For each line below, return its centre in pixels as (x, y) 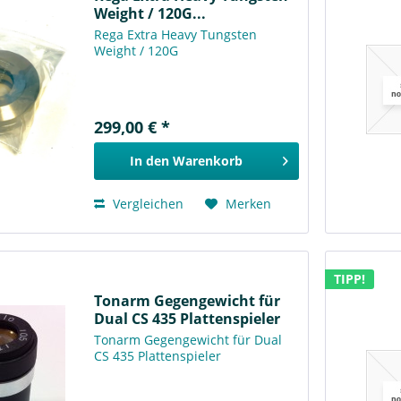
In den (149, 161)
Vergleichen (147, 204)
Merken (249, 204)
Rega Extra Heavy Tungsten (176, 35)
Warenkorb (207, 161)
